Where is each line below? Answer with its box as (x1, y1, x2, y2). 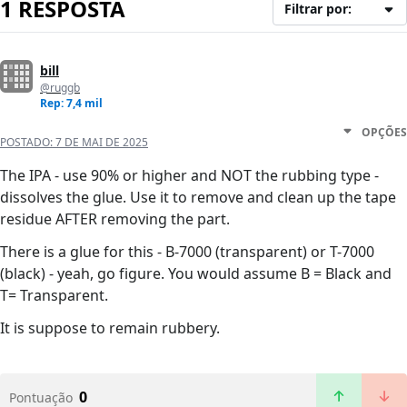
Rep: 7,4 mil (40, 95, 103, 112)
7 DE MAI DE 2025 (55, 134, 148, 151)
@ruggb (40, 80, 80, 96)
